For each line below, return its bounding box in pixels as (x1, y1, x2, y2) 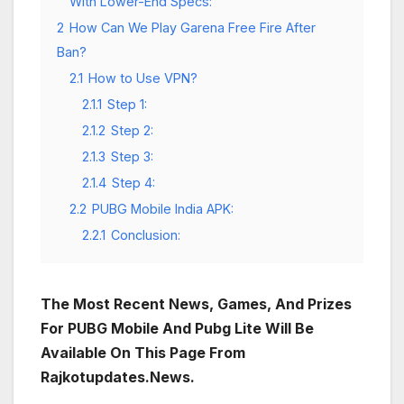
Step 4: (112, 175, 155, 191)
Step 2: (111, 123, 153, 139)
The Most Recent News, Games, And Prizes (41, 295, 352, 314)
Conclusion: (111, 227, 180, 243)
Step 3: (111, 149, 153, 165)
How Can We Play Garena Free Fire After (69, 20, 316, 36)
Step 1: (107, 96, 147, 113)
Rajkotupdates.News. (41, 368, 195, 387)
